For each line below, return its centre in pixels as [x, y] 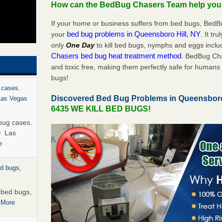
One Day [81, 45]
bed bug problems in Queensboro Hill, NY [134, 34]
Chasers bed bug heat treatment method [116, 55]
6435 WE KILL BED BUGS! [101, 109]
